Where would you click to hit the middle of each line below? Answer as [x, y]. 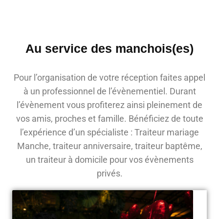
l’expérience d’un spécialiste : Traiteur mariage [109, 132]
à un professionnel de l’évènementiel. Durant [109, 91]
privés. [109, 174]
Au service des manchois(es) [109, 49]
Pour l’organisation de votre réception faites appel [109, 78]
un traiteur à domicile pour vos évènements [109, 160]
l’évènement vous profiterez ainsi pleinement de [109, 105]
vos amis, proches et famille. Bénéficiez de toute [109, 119]
